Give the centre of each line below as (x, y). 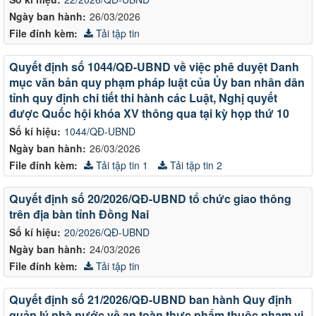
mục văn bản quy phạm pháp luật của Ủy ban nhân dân (157, 82)
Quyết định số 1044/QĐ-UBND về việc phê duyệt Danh (154, 66)
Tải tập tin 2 (195, 165)
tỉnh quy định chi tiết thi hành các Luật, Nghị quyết (143, 97)
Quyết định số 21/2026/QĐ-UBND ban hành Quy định (151, 299)
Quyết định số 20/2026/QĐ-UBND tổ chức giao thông (150, 198)
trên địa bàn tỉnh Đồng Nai (79, 214)
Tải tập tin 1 (121, 165)
